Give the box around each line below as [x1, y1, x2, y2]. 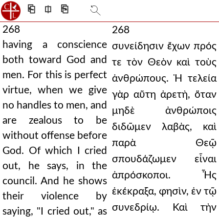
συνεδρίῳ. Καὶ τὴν [112, 202, 217, 213]
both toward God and [2, 55, 107, 65]
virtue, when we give [2, 85, 107, 95]
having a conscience [2, 40, 107, 50]
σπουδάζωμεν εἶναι [112, 154, 217, 164]
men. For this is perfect [2, 70, 107, 80]
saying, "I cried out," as [2, 206, 107, 217]
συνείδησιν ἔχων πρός [112, 41, 217, 51]
